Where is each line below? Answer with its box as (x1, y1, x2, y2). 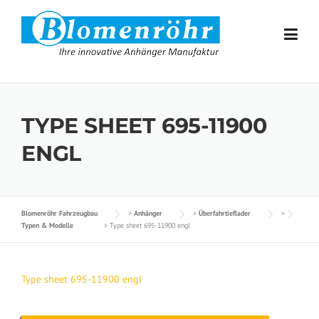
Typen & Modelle (21, 221, 73, 230)
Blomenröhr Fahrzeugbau (21, 209, 98, 218)
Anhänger (134, 209, 162, 218)
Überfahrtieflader (199, 209, 251, 218)
